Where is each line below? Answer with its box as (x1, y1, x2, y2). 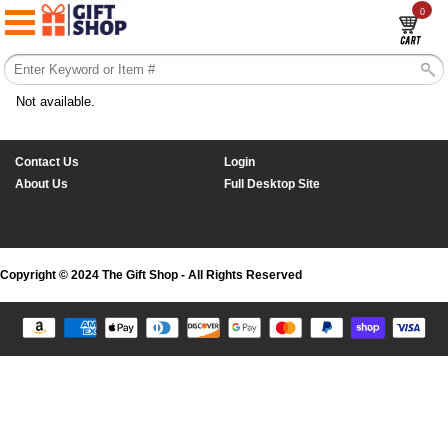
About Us (15, 177, 68, 191)
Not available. (16, 94, 96, 109)
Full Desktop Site (224, 177, 321, 191)
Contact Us (15, 155, 79, 169)
